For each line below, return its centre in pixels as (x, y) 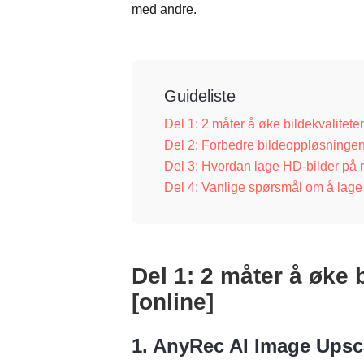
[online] (173, 302)
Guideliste (200, 96)
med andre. (164, 9)
